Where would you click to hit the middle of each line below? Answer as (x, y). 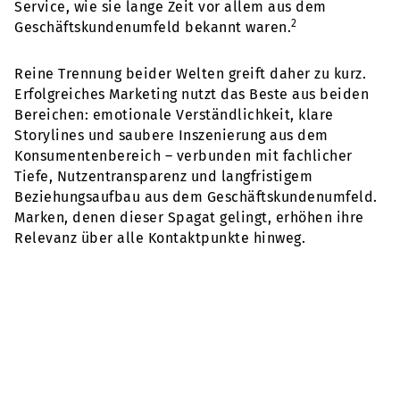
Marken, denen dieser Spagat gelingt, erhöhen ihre (189, 217)
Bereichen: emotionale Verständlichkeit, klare (174, 114)
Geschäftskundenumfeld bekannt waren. (153, 27)
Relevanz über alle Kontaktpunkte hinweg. (160, 237)
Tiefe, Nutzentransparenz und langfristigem (163, 176)
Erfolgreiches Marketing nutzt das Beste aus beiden (192, 94)
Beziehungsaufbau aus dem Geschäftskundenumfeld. (196, 196)
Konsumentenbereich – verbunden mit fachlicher (183, 155)
